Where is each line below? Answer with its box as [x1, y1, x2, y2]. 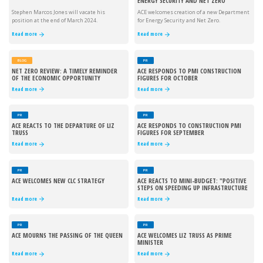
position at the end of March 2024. [12, 16, 97, 24]
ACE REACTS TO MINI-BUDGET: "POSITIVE [137, 176, 247, 185]
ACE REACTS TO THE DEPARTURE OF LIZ [12, 121, 114, 130]
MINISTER [137, 238, 163, 247]
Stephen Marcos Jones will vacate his [12, 8, 105, 16]
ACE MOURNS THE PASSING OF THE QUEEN [12, 231, 123, 240]
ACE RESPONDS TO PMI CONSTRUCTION [137, 66, 241, 75]
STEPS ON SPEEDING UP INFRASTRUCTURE [137, 183, 248, 192]
